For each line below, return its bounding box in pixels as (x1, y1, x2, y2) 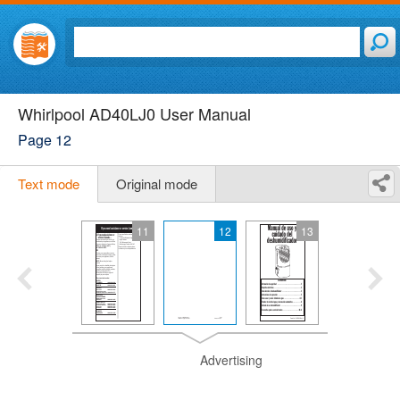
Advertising (200, 351, 262, 369)
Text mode (18, 174, 79, 193)
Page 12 (18, 129, 71, 150)
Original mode (116, 174, 197, 193)
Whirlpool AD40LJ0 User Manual (18, 102, 251, 125)
